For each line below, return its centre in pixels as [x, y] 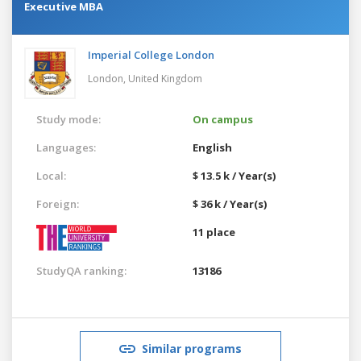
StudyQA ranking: [81, 270]
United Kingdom [165, 78]
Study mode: [68, 119]
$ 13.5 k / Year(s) [234, 175]
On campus [223, 119]
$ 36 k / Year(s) [230, 203]
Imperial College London [151, 54]
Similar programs [192, 348]
